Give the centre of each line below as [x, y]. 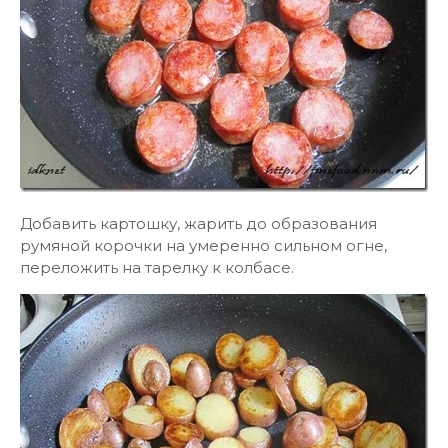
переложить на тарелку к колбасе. [157, 267]
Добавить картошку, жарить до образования [198, 223]
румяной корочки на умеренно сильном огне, [203, 245]
